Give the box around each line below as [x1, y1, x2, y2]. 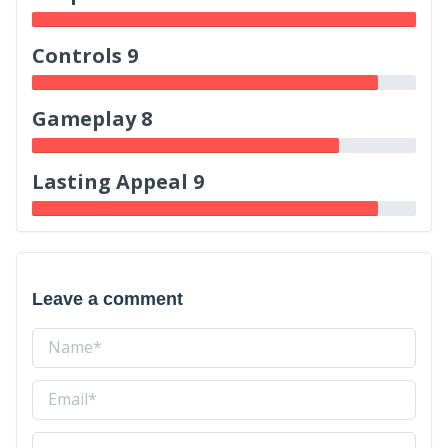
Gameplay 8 [32, 104, 152, 132]
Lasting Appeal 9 [32, 167, 204, 195]
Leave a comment [32, 289, 183, 310]
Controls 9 [32, 41, 138, 69]
